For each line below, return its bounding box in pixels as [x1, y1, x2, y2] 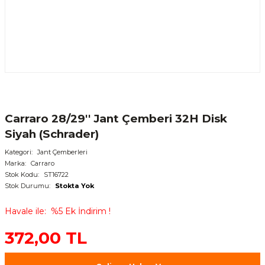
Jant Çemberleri [37, 148, 88, 156]
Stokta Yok [55, 182, 94, 190]
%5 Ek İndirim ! [51, 206, 111, 216]
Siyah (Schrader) [5, 127, 99, 141]
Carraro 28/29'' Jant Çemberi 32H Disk [5, 112, 227, 125]
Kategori [5, 148, 31, 156]
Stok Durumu [5, 182, 49, 190]
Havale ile [5, 206, 44, 216]
